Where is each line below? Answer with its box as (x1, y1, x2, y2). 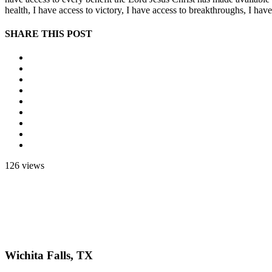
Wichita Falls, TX (5, 248, 93, 262)
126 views (5, 160, 44, 171)
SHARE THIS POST (5, 28, 92, 39)
